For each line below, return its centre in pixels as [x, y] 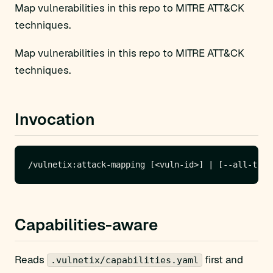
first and [223, 260]
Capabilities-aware [86, 225]
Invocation [55, 119]
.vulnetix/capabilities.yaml [125, 260]
